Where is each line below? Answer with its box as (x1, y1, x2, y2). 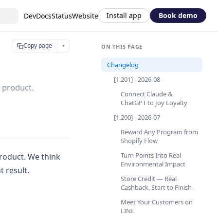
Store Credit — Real (121, 174, 177, 183)
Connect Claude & (121, 90, 173, 98)
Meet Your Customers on (121, 198, 193, 206)
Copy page (23, 41, 52, 50)
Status (52, 11, 72, 20)
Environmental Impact (121, 160, 185, 168)
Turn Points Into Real (121, 151, 181, 160)
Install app (107, 11, 142, 20)
